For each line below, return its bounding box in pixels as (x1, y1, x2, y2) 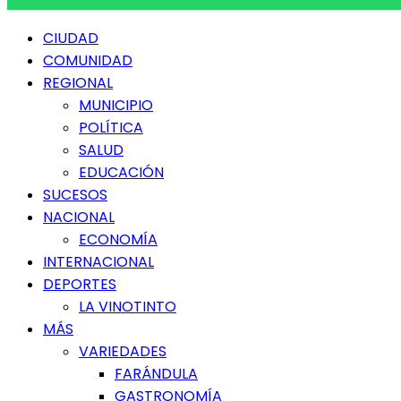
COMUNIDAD (43, 50, 132, 71)
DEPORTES (43, 274, 116, 294)
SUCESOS (43, 184, 107, 205)
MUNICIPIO (79, 95, 153, 115)
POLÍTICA (79, 117, 143, 138)
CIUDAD (43, 28, 98, 48)
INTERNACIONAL (43, 252, 154, 272)
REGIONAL (43, 73, 113, 93)
